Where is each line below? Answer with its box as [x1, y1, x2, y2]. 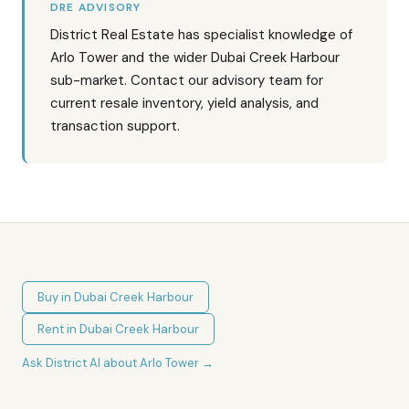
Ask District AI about [22, 355, 140, 371]
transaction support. [50, 117, 180, 135]
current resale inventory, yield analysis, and [50, 94, 319, 112]
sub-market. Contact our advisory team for [50, 71, 323, 89]
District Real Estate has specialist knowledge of [50, 26, 352, 44]
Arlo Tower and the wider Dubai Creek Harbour [50, 48, 340, 67]
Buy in [37, 289, 74, 305]
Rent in [37, 321, 79, 337]
